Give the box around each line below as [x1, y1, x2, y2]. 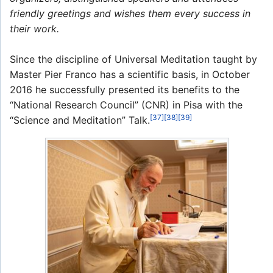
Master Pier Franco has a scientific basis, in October [10, 68, 250, 80]
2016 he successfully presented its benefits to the [10, 83, 239, 96]
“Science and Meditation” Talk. [10, 113, 150, 126]
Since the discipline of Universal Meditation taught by [10, 52, 257, 65]
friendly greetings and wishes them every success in [10, 7, 250, 19]
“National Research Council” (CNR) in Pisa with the [10, 98, 243, 111]
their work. [10, 22, 59, 35]
